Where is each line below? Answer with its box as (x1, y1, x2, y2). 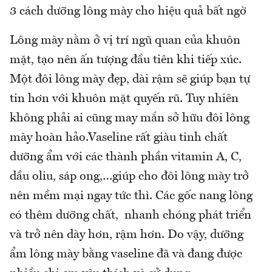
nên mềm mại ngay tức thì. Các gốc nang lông (10, 189, 253, 202)
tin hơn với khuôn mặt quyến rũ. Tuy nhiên (10, 92, 239, 105)
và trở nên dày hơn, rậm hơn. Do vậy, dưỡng (10, 228, 243, 241)
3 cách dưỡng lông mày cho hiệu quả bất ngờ (10, 5, 246, 18)
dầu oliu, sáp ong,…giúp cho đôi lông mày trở (10, 170, 249, 183)
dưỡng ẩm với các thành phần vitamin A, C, (10, 151, 242, 163)
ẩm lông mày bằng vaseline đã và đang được (10, 248, 242, 260)
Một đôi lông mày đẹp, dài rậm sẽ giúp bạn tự (10, 73, 250, 86)
